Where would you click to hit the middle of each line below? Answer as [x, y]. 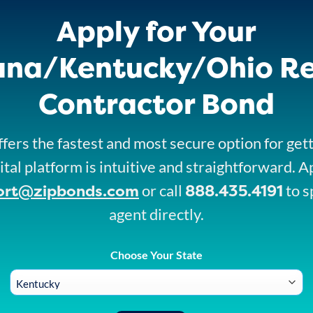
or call [162, 190]
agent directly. [156, 214]
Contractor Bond [156, 103]
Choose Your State [156, 255]
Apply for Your [156, 31]
